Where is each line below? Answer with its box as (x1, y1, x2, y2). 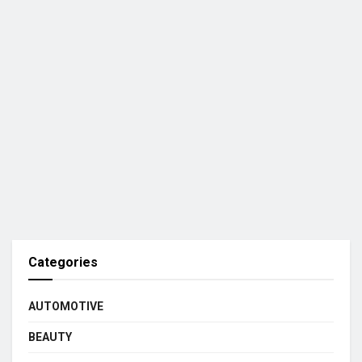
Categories (28, 254, 98, 270)
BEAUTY (28, 330, 72, 343)
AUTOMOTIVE (28, 299, 103, 313)
